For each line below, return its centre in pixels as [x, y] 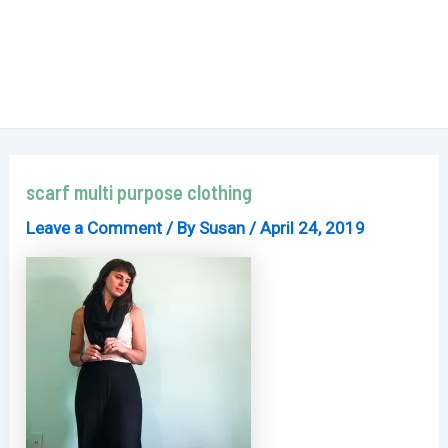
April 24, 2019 [313, 228]
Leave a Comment [94, 228]
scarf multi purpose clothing [139, 192]
